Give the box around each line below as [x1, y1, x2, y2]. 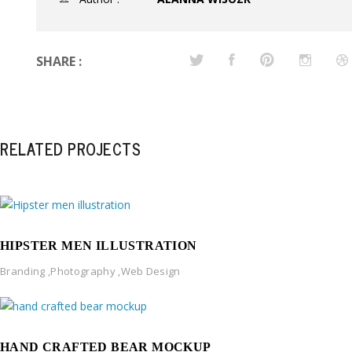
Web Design [120, 263, 181, 278]
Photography [50, 263, 115, 278]
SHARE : [36, 52, 82, 70]
